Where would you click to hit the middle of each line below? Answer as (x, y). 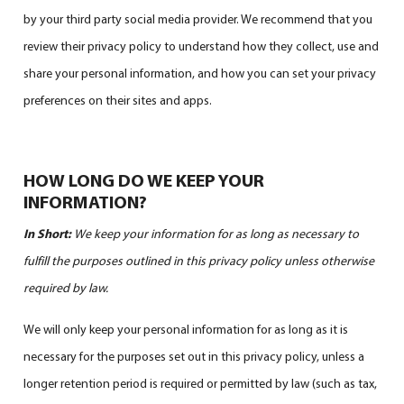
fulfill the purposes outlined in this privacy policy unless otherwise (199, 260)
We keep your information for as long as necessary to (217, 233)
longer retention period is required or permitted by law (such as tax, (201, 383)
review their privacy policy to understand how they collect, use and (202, 46)
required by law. (66, 287)
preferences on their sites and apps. (118, 100)
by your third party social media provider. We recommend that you (198, 18)
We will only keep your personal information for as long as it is (186, 329)
